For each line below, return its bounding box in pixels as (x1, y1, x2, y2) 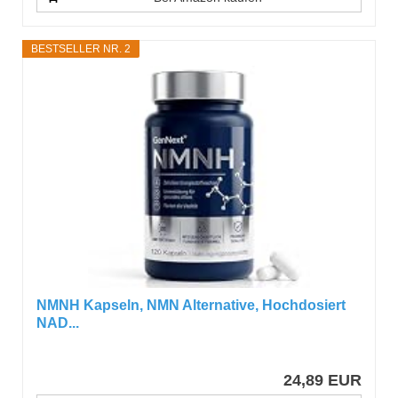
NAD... (36, 314, 80, 330)
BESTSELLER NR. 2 (31, 42, 131, 55)
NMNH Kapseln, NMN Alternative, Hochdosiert (36, 297, 346, 313)
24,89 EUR (283, 370, 362, 389)
